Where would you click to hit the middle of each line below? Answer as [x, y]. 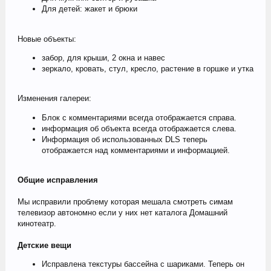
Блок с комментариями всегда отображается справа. [139, 117]
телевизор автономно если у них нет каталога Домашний [122, 212]
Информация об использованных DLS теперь [124, 139]
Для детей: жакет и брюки [89, 9]
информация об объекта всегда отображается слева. [139, 128]
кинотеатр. [37, 223]
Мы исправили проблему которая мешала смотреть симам [125, 201]
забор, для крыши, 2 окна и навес [103, 57]
